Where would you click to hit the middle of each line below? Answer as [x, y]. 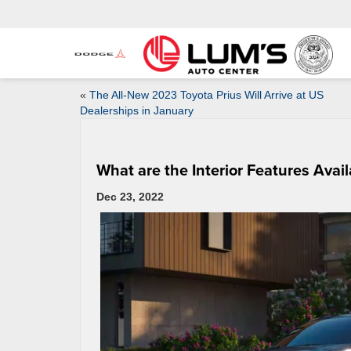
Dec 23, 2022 [130, 197]
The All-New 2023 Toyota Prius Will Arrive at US [206, 95]
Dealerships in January [137, 110]
